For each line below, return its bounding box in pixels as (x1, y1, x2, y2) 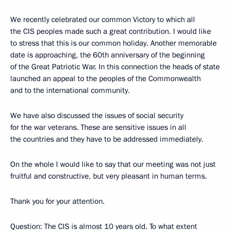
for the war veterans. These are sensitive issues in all (10, 122, 186, 132)
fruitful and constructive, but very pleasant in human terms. (10, 171, 207, 181)
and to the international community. (10, 85, 130, 95)
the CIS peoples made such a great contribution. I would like (10, 26, 211, 36)
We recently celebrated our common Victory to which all (10, 14, 195, 25)
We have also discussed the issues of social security (10, 110, 183, 121)
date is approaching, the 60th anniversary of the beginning (10, 50, 205, 60)
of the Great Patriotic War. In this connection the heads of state (10, 62, 220, 72)
